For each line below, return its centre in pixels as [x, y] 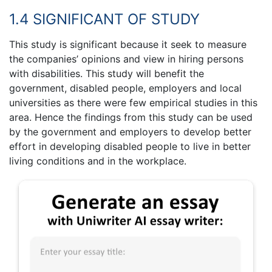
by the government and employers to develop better [130, 131]
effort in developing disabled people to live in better [130, 146]
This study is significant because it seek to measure [128, 44]
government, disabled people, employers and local [125, 88]
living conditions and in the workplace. [98, 161]
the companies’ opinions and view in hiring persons [126, 59]
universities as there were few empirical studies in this [133, 102]
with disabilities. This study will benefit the [107, 73]
